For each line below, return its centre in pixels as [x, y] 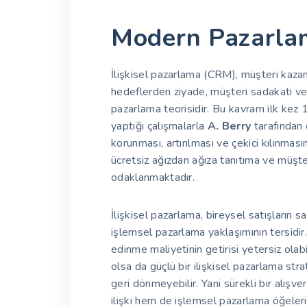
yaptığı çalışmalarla [159, 126]
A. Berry [229, 126]
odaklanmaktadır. [153, 178]
